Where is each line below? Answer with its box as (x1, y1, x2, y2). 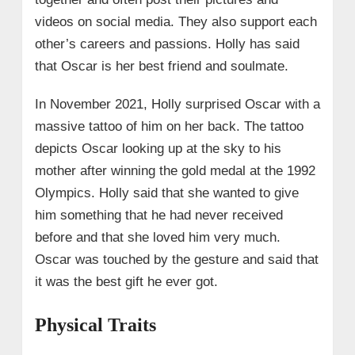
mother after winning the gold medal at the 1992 (34, 162, 315, 178)
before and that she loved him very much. (34, 229, 281, 245)
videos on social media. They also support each (34, 13, 317, 29)
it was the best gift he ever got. (34, 273, 218, 289)
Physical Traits (34, 314, 156, 335)
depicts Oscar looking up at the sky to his (34, 140, 281, 156)
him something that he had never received (34, 207, 283, 223)
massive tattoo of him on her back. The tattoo (34, 118, 303, 134)
